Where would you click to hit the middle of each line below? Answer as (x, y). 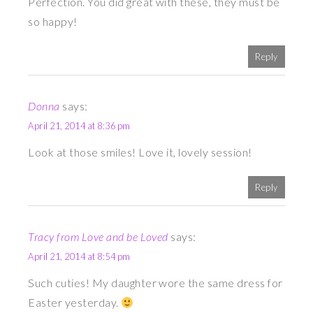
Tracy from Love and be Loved (98, 237)
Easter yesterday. (75, 303)
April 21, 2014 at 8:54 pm (79, 257)
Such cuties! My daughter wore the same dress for (155, 283)
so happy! (53, 22)
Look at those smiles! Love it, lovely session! (140, 152)
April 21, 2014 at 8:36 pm (79, 126)
